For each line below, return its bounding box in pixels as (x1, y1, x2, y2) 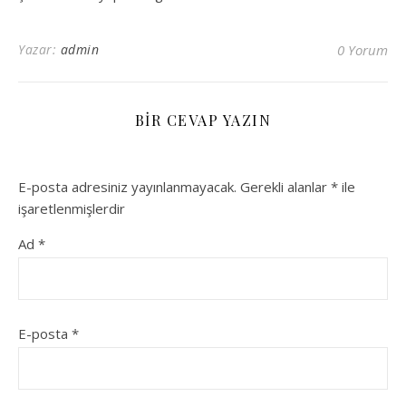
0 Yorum (337, 41, 388, 60)
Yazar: (18, 41, 61, 59)
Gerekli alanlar (240, 178, 331, 197)
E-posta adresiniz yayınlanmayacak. (18, 178, 237, 197)
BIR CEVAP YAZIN (134, 111, 272, 130)
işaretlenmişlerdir (18, 199, 125, 218)
